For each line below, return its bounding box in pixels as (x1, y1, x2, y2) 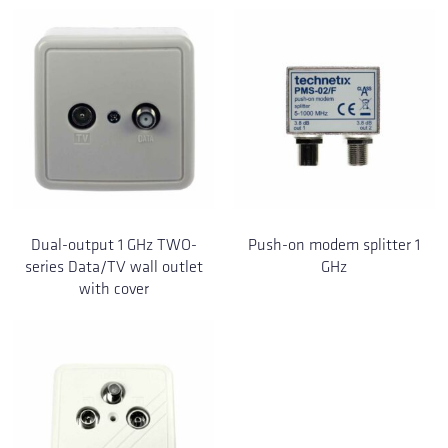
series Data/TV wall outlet (24, 257, 203, 277)
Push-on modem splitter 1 (248, 235, 421, 255)
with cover (78, 279, 149, 299)
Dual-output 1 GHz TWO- (30, 235, 197, 255)
